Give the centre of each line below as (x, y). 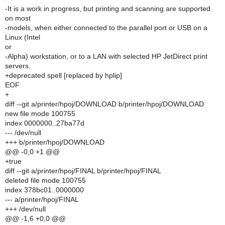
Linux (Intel (23, 37)
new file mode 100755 (40, 114)
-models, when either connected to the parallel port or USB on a (106, 28)
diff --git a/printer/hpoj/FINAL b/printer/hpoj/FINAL (83, 171)
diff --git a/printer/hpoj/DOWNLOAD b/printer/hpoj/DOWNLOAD (104, 104)
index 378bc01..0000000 (44, 190)
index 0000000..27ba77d (45, 123)
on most (18, 18)
